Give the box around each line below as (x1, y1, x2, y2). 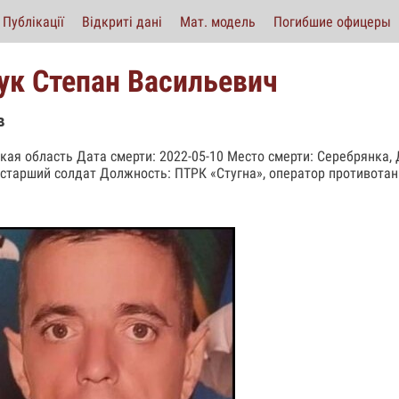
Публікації (3, 12, 64, 30)
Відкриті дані (82, 12, 162, 30)
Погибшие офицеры (273, 12, 391, 30)
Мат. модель (180, 12, 256, 30)
